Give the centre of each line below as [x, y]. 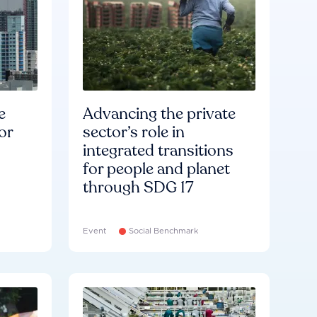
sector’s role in [134, 132]
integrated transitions [158, 151]
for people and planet [157, 169]
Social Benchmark [164, 231]
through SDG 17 [139, 188]
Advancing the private [160, 114]
